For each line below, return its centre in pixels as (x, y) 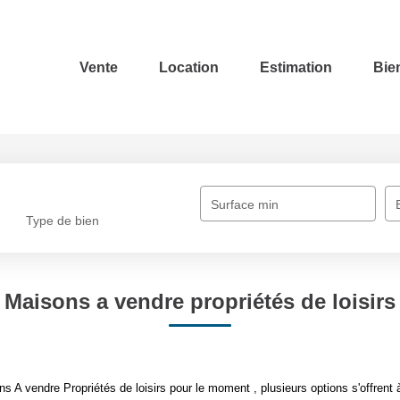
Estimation (296, 67)
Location (189, 67)
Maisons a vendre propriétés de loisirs (200, 301)
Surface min (245, 204)
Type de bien (63, 221)
